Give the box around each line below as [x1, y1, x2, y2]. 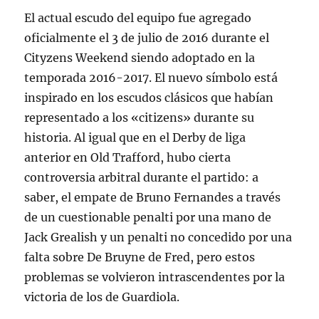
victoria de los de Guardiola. [24, 290, 180, 304]
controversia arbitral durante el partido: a [24, 170, 259, 184]
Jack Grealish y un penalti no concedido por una [24, 230, 293, 244]
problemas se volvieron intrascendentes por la [24, 270, 286, 284]
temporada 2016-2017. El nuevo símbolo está [24, 70, 278, 85]
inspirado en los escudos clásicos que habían [24, 90, 274, 105]
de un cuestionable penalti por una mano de [24, 210, 272, 224]
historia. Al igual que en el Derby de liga [24, 130, 246, 145]
